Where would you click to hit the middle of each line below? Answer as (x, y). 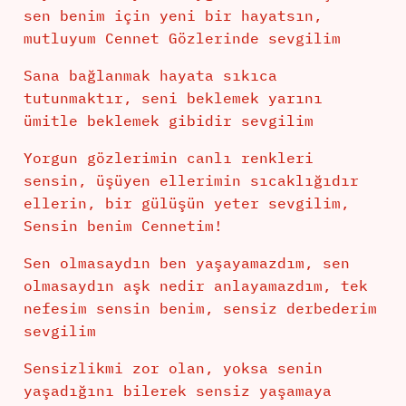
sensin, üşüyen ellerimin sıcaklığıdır (191, 181)
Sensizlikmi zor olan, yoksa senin (173, 368)
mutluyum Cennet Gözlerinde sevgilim (182, 39)
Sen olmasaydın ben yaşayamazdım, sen (186, 263)
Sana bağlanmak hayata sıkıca (150, 76)
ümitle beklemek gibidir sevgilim (168, 121)
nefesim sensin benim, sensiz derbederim (200, 309)
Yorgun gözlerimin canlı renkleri (168, 158)
